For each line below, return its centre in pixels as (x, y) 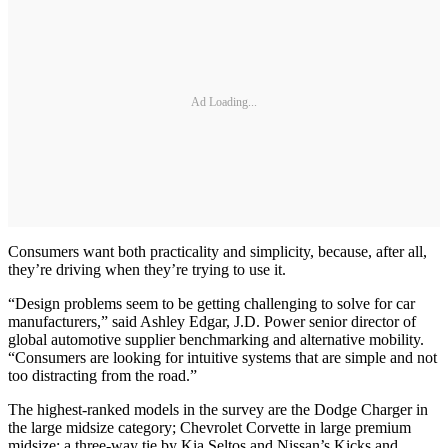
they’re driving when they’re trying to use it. (147, 270)
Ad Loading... (224, 101)
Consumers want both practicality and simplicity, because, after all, (217, 252)
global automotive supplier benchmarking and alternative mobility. (216, 340)
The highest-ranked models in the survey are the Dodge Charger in (218, 410)
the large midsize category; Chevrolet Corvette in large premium (209, 428)
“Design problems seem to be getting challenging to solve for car (211, 304)
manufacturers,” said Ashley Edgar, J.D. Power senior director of (212, 322)
